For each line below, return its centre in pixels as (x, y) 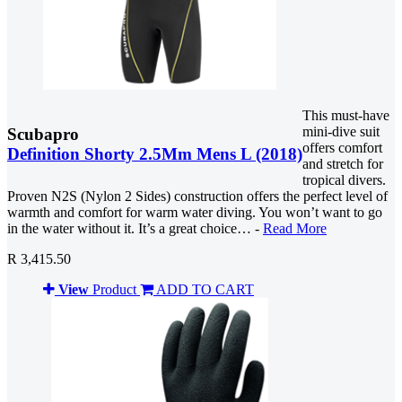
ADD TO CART (205, 290)
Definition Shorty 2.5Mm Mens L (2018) (155, 154)
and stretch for (343, 164)
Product (114, 290)
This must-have (346, 116)
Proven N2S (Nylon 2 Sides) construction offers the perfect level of (197, 197)
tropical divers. (344, 180)
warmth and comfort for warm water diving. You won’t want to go (195, 213)
